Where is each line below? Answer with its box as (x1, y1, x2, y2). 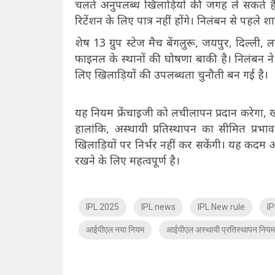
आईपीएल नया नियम (86, 224, 144, 234)
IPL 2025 (86, 201, 119, 212)
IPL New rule (198, 201, 245, 212)
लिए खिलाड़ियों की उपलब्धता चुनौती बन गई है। (75, 66, 268, 82)
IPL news (141, 201, 176, 212)
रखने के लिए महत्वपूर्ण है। (75, 152, 180, 168)
